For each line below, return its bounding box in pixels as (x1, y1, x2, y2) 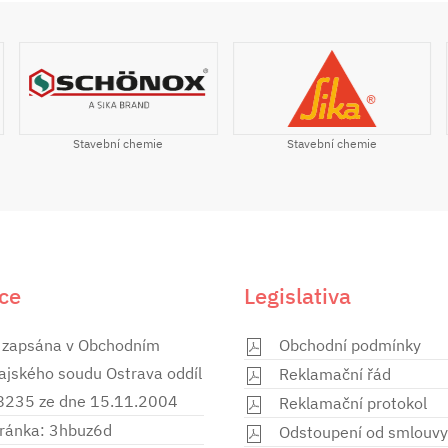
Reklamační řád (279, 364, 391, 385)
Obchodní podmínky (279, 335, 421, 356)
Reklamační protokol (279, 393, 427, 414)
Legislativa (244, 281, 351, 311)
